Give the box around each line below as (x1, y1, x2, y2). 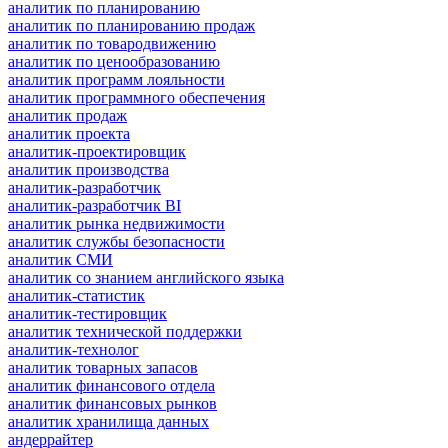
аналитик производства (8, 160, 169, 178)
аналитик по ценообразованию (8, 52, 220, 70)
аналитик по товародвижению (8, 34, 216, 52)
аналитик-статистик (8, 286, 145, 304)
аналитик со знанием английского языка (8, 268, 284, 286)
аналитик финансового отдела (8, 376, 215, 394)
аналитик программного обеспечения (8, 88, 265, 106)
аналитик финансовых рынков (8, 394, 217, 412)
